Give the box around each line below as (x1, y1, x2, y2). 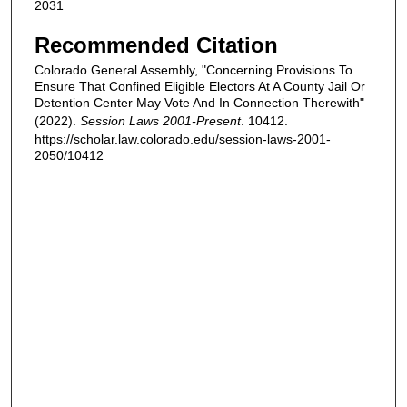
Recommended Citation (35, 33, 278, 58)
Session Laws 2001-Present (80, 114, 241, 129)
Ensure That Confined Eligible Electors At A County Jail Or (35, 79, 365, 94)
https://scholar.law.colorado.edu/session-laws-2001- (35, 132, 331, 147)
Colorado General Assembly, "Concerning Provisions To (35, 63, 352, 78)
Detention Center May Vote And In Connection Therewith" (35, 95, 364, 111)
